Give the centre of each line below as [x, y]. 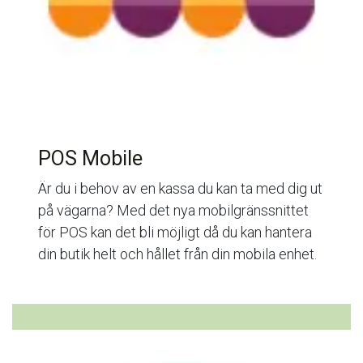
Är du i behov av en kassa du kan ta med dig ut [180, 188]
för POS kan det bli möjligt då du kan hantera [175, 232]
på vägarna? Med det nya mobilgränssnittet [173, 210]
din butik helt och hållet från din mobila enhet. [177, 254]
